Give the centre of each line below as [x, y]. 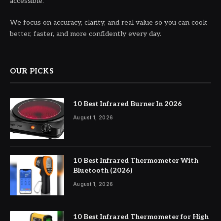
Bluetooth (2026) [103, 170]
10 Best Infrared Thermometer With [136, 160]
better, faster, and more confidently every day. [86, 34]
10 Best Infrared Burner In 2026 [128, 104]
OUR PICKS [32, 71]
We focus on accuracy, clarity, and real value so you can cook [109, 23]
